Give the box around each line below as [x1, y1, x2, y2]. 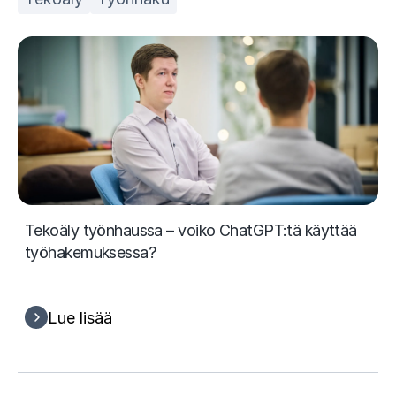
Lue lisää [48, 308, 112, 327]
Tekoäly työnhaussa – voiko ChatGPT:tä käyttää [25, 220, 357, 240]
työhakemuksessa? [25, 242, 156, 262]
